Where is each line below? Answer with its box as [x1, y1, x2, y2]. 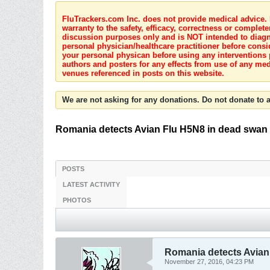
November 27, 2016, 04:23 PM [165, 258, 254, 265]
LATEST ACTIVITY [63, 181, 120, 188]
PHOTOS [63, 196, 91, 204]
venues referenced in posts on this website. [62, 69, 224, 78]
